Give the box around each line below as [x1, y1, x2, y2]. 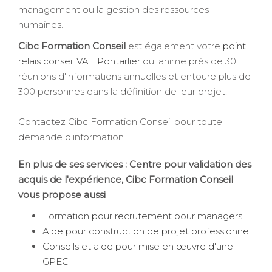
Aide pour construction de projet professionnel [42, 225, 251, 237]
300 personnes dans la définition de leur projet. [18, 86, 227, 98]
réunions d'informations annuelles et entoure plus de [18, 70, 251, 83]
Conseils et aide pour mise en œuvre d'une [42, 240, 233, 253]
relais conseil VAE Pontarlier [18, 55, 140, 67]
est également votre [126, 40, 223, 52]
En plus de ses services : [18, 158, 129, 171]
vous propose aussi [18, 189, 106, 201]
